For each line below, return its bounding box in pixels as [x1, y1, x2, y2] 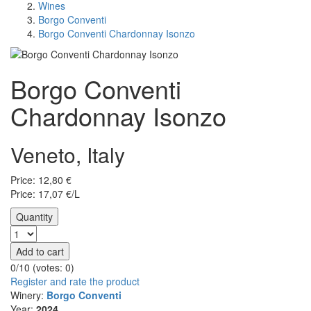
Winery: [10, 288, 47, 303]
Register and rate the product [10, 274, 140, 289]
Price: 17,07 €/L [10, 187, 80, 201]
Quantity [16, 210, 53, 224]
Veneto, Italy [10, 140, 125, 170]
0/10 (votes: [10, 260, 65, 275]
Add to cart [16, 244, 64, 259]
